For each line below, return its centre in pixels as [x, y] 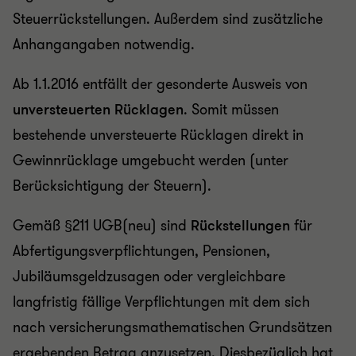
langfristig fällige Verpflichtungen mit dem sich [161, 302]
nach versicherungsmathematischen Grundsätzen [172, 327]
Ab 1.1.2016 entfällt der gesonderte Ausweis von [160, 84]
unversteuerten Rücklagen [98, 110]
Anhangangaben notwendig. [108, 44]
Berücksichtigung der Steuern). [112, 186]
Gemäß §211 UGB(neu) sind [102, 226]
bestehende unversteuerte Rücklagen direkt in [158, 135]
